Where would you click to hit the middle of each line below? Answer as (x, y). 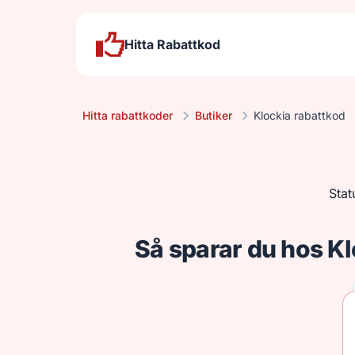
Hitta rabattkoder (128, 115)
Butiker (213, 115)
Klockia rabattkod (300, 115)
